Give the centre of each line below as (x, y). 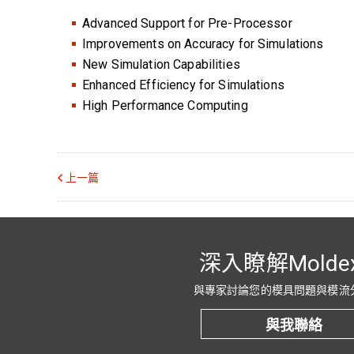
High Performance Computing (165, 105)
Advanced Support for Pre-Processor (187, 23)
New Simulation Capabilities (161, 64)
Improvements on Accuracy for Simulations (203, 43)
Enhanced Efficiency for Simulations (183, 85)
